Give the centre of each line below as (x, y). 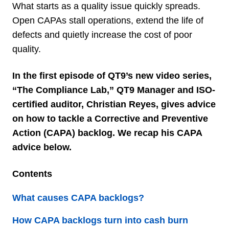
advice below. (42, 147)
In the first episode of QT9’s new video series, (112, 75)
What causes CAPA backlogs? (78, 198)
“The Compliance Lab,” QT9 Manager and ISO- (114, 90)
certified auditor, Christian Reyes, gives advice (114, 104)
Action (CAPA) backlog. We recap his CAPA (107, 133)
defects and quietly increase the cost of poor (102, 35)
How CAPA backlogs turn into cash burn (100, 220)
